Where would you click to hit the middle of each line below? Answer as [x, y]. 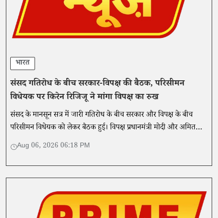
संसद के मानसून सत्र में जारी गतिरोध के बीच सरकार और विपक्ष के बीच [101, 116]
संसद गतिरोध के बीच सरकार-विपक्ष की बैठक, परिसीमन [97, 84]
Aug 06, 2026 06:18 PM [54, 147]
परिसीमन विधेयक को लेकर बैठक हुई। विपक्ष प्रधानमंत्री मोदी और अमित [103, 128]
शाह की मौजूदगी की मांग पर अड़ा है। [58, 141]
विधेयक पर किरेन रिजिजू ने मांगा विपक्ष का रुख [84, 98]
